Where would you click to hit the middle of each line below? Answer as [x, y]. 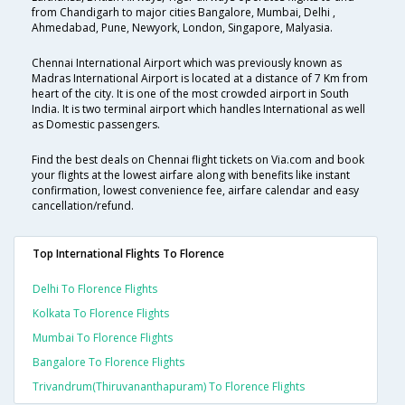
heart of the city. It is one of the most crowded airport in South [190, 93]
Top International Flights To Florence [128, 253]
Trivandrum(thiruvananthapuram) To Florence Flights [169, 386]
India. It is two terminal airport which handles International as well [198, 108]
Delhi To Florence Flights [95, 288]
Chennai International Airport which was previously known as [187, 62]
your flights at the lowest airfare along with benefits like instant [191, 174]
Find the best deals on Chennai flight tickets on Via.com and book [198, 159]
